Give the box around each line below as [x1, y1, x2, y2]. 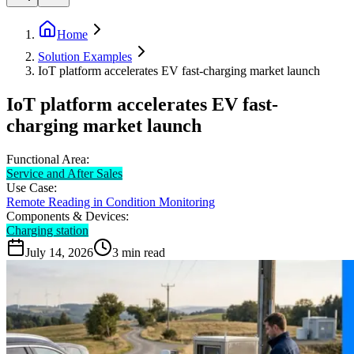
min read [122, 245, 165, 259]
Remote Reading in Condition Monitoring [6, 194, 215, 209]
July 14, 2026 [25, 245, 93, 259]
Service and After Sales [6, 166, 122, 180]
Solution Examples [38, 50, 132, 63]
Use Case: [6, 180, 57, 194]
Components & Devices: [6, 209, 129, 223]
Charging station [6, 223, 88, 237]
